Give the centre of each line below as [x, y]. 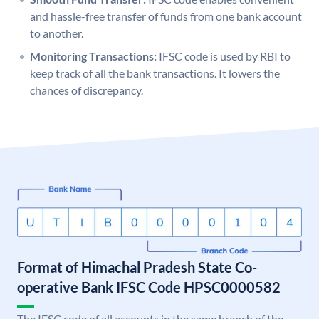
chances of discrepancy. [87, 90]
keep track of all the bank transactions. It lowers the [155, 73]
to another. [57, 33]
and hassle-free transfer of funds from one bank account [166, 16]
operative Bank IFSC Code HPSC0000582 [149, 287]
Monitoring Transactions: [93, 56]
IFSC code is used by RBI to [225, 56]
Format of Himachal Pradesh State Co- [137, 267]
